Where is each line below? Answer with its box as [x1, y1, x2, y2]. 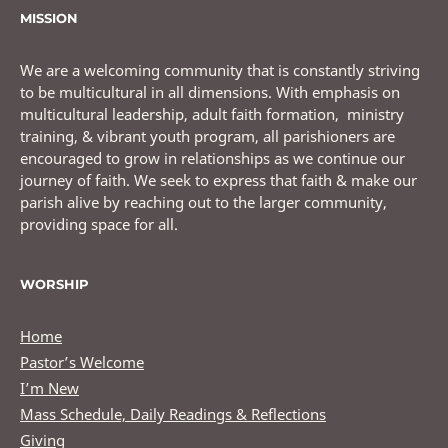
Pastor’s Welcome [20, 351, 144, 372]
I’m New [20, 377, 79, 398]
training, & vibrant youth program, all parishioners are [20, 125, 395, 146]
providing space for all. [20, 213, 178, 234]
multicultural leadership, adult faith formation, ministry [20, 103, 404, 124]
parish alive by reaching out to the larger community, [20, 191, 387, 212]
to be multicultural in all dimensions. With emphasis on [20, 81, 400, 102]
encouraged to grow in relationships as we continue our [20, 147, 405, 168]
